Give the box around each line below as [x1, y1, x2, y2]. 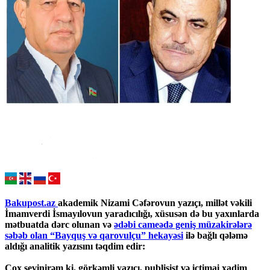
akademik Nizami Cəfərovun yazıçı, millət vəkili [58, 198, 252, 209]
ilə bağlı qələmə [183, 230, 248, 241]
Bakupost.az [5, 198, 58, 209]
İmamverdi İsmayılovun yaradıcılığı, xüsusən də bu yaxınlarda [5, 209, 259, 219]
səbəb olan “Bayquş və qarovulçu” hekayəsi [5, 230, 183, 241]
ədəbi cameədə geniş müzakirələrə [114, 219, 252, 230]
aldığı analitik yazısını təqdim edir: [5, 241, 145, 252]
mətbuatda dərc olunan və [5, 219, 114, 230]
